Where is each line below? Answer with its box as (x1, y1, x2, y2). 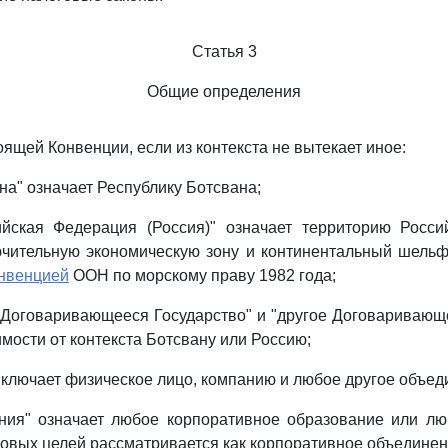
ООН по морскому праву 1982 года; (69, 267, 336, 284)
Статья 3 (191, 43, 257, 60)
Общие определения (147, 83, 301, 100)
